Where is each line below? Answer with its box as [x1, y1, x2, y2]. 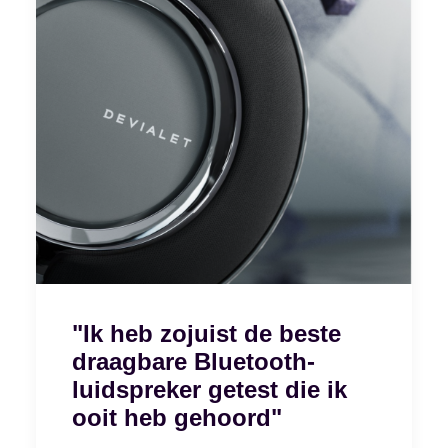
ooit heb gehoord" [72, 404, 282, 432]
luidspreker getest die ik [72, 376, 347, 404]
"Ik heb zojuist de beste [72, 320, 341, 348]
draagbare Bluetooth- [72, 348, 315, 376]
